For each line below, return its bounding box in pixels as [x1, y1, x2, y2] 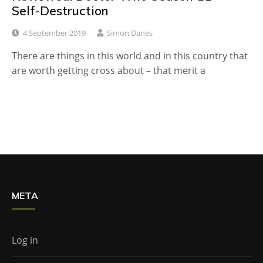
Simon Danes [107, 27, 153, 38]
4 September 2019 [23, 27, 86, 38]
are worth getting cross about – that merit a [12, 63, 205, 77]
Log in [12, 233, 38, 247]
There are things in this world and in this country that [12, 49, 248, 62]
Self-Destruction [12, 3, 109, 19]
